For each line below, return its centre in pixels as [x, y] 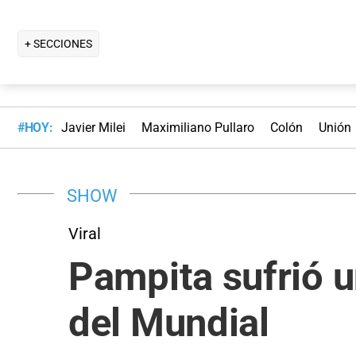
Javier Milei [93, 128]
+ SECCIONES [58, 43]
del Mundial [169, 323]
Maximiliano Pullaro [197, 128]
